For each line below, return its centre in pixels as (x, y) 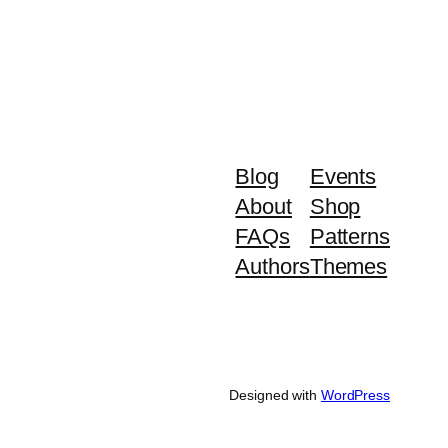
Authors (272, 267)
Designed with (275, 395)
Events (343, 177)
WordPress (355, 395)
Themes (348, 267)
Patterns (349, 237)
